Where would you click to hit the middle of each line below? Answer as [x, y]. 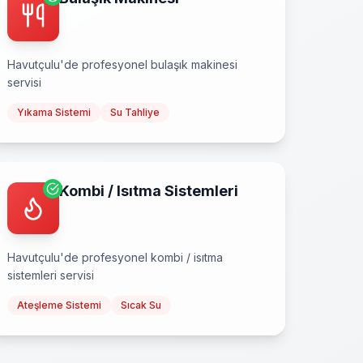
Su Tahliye [135, 112]
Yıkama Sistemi [54, 112]
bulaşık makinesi [194, 64]
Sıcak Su [141, 305]
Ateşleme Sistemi [59, 305]
